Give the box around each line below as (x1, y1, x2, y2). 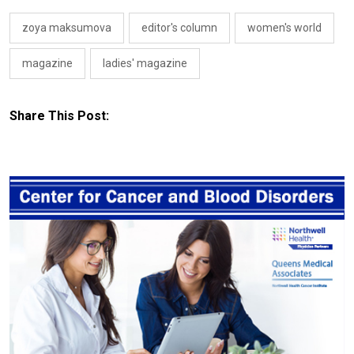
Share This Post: (9, 107, 109, 123)
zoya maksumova (22, 21, 111, 34)
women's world (247, 21, 322, 34)
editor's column (141, 21, 217, 34)
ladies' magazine (103, 56, 187, 70)
